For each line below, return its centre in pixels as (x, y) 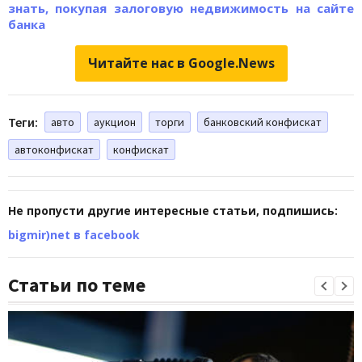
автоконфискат (54, 149)
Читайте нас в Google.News (181, 63)
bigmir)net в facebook (74, 234)
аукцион (115, 122)
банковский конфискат (263, 122)
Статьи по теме (77, 284)
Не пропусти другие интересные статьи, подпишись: (173, 210)
